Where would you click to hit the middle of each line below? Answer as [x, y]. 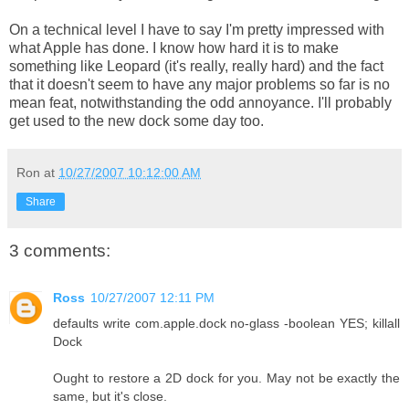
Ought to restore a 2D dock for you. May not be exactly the [226, 378]
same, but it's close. [110, 397]
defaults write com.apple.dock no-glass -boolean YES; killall [226, 324]
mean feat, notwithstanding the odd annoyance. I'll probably [200, 102]
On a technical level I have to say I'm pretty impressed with [197, 29]
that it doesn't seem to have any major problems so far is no [199, 84]
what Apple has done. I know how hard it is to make [174, 47]
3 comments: [60, 250]
